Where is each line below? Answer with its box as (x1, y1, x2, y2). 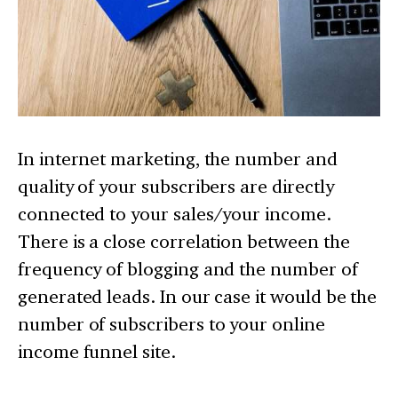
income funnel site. (18, 339, 176, 362)
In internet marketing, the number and (18, 147, 338, 170)
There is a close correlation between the (18, 229, 350, 252)
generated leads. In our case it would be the (18, 284, 378, 307)
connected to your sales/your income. (18, 202, 331, 225)
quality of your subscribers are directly (18, 174, 334, 197)
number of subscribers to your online (18, 312, 325, 335)
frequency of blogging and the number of (18, 257, 358, 280)
